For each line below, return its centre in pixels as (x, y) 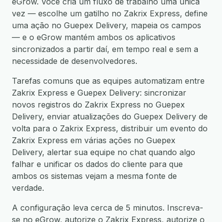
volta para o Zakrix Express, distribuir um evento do (110, 128)
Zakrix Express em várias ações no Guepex (94, 140)
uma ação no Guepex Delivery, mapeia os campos (107, 25)
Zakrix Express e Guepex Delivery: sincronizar (99, 93)
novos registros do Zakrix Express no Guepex (98, 105)
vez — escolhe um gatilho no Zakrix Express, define (110, 13)
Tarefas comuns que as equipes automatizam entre (108, 81)
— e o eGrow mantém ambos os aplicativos (94, 37)
